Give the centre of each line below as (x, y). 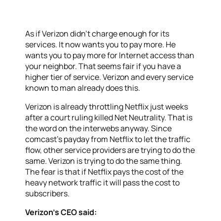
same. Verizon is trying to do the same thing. (104, 161)
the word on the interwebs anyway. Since (99, 129)
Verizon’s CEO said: (61, 212)
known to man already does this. (83, 88)
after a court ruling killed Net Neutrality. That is (109, 118)
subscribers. (48, 194)
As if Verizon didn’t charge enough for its (97, 34)
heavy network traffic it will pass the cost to (103, 183)
